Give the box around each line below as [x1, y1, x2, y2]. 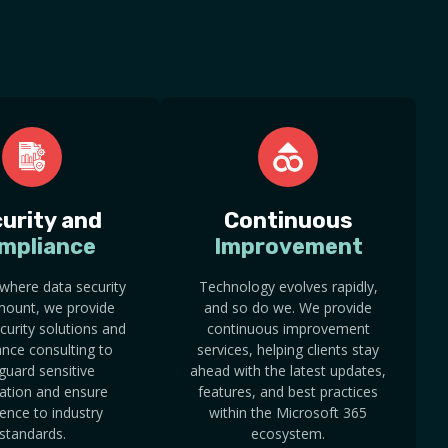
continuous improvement [206, 319, 370, 339]
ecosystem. [251, 424, 325, 444]
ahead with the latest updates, [190, 361, 386, 381]
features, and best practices [198, 382, 378, 402]
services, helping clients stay [197, 340, 379, 360]
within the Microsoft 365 [209, 403, 367, 423]
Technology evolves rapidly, [198, 277, 378, 297]
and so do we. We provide [204, 298, 372, 318]
